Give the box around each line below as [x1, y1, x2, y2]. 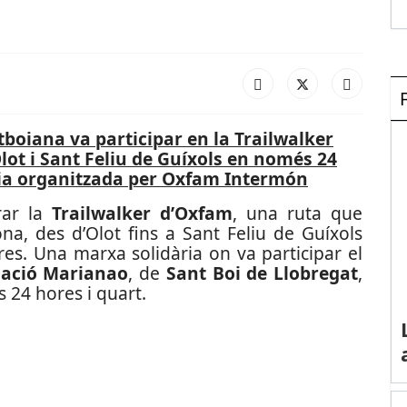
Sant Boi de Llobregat [165, 261, 359, 285]
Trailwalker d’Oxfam [52, 201, 233, 225]
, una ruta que [233, 201, 363, 225]
